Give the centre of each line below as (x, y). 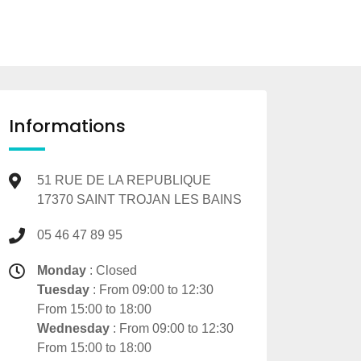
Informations (67, 126)
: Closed (112, 270)
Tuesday (63, 289)
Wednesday (73, 328)
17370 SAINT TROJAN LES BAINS (139, 199)
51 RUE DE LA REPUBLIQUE (124, 180)
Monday (62, 270)
